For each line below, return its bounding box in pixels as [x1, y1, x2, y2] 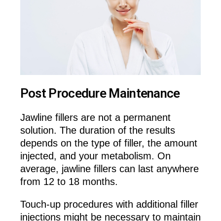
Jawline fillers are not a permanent [20, 112, 171, 123]
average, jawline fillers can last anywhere [20, 163, 199, 175]
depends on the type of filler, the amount [20, 138, 197, 149]
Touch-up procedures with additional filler [20, 199, 198, 210]
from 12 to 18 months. [20, 176, 118, 187]
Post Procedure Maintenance [20, 85, 180, 101]
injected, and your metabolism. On [20, 150, 171, 162]
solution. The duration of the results [20, 125, 175, 136]
